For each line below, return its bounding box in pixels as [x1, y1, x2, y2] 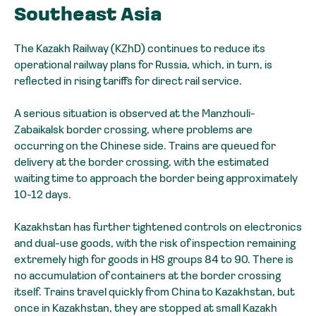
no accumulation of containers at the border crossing [14, 271, 281, 283]
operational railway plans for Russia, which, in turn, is [14, 60, 272, 72]
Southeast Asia [14, 6, 162, 26]
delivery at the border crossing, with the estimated [14, 157, 269, 169]
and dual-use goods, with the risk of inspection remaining [14, 238, 296, 250]
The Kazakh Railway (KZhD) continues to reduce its [14, 44, 265, 56]
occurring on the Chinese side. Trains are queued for [14, 141, 276, 153]
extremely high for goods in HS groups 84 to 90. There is [14, 255, 293, 267]
